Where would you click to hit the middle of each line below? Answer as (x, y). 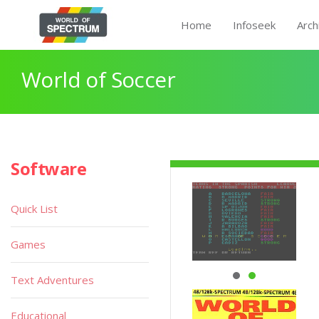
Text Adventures (52, 280)
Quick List (34, 209)
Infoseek (254, 25)
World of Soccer (98, 79)
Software (49, 168)
